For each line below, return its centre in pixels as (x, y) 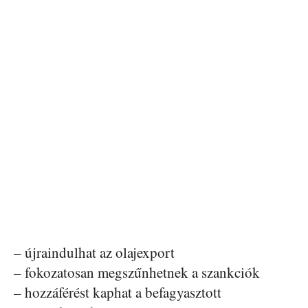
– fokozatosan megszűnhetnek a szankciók (137, 272)
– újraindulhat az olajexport (94, 252)
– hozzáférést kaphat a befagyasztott (118, 292)
